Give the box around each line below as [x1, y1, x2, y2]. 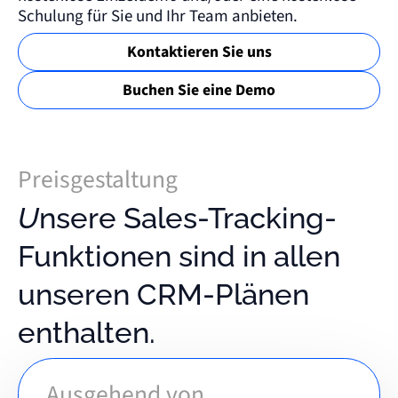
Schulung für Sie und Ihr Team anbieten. [17, 4, 298, 28]
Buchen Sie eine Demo [123, 78, 275, 101]
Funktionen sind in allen [17, 238, 340, 274]
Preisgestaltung [17, 162, 178, 197]
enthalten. [17, 314, 155, 350]
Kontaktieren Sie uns [126, 41, 272, 64]
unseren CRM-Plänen [17, 276, 309, 312]
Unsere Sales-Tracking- [17, 200, 39, 235]
